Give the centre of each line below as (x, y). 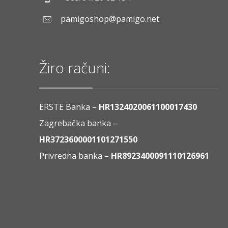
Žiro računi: (75, 68)
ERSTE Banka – (68, 107)
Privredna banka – (75, 156)
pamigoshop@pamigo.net (110, 19)
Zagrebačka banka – (79, 123)
